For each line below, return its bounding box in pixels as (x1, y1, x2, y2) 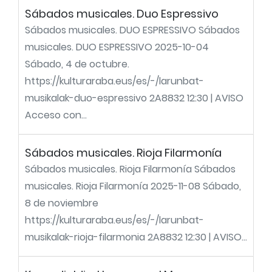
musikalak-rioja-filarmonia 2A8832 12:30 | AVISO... (25, 230, 247, 244)
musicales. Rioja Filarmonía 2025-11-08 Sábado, (25, 179, 241, 193)
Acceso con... (25, 108, 87, 122)
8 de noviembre (25, 196, 98, 210)
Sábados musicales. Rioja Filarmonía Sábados (25, 162, 236, 176)
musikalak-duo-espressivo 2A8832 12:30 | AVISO (25, 91, 243, 105)
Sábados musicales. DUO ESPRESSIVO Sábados (25, 23, 240, 37)
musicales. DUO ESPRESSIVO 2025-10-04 (25, 40, 209, 54)
